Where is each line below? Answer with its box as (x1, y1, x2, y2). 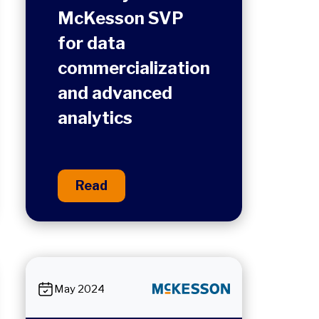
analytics (58, 108, 132, 129)
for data (58, 33, 125, 54)
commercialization (58, 58, 210, 79)
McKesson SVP (58, 8, 184, 29)
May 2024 (54, 282, 105, 296)
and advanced (58, 83, 172, 104)
